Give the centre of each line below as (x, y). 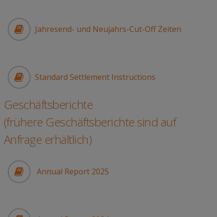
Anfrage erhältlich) (47, 139)
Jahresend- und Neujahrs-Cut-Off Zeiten (108, 29)
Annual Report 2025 (72, 172)
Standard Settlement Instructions (95, 77)
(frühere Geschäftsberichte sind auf (90, 122)
